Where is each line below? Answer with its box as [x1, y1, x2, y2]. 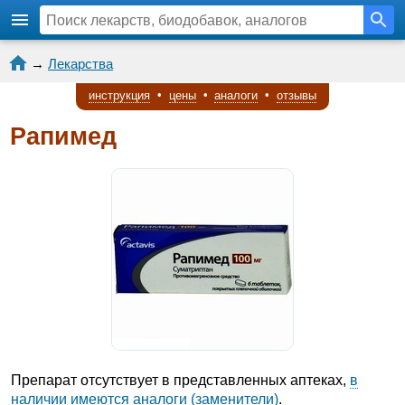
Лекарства [48, 56, 113, 71]
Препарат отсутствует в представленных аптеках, [11, 372, 350, 388]
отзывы [277, 88, 317, 102]
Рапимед [10, 123, 117, 151]
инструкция [88, 88, 150, 102]
